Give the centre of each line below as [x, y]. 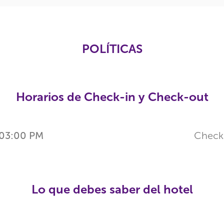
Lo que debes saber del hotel [112, 189]
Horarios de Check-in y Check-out [112, 97]
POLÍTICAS [112, 49]
